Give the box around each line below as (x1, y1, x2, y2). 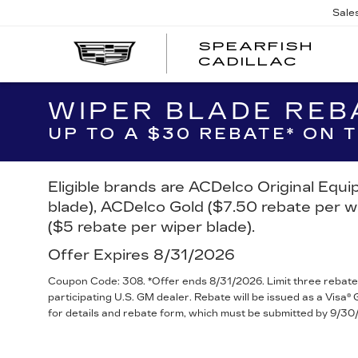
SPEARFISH (197, 40, 314, 54)
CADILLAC (197, 55, 298, 69)
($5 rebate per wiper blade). (48, 218, 255, 236)
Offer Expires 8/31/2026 (48, 246, 235, 264)
